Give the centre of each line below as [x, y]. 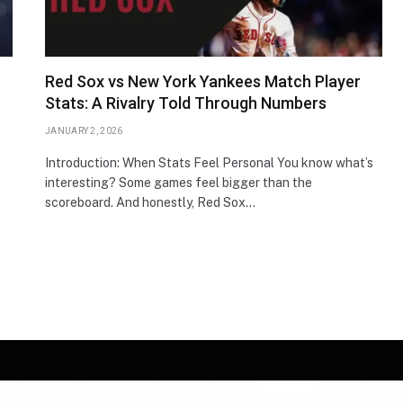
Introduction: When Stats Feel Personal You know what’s [209, 162]
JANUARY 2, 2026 [84, 130]
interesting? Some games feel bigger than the [179, 182]
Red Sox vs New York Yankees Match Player [203, 81]
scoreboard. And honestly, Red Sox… [150, 202]
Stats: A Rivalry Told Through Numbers [186, 103]
